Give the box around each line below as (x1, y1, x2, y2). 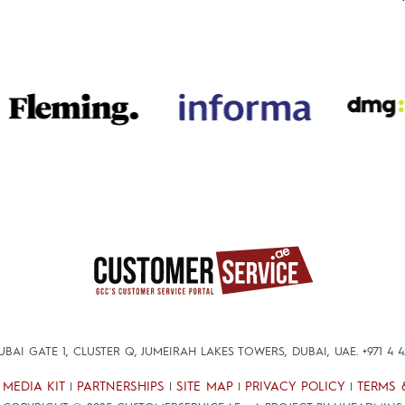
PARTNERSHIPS (76, 380, 165, 393)
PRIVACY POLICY (244, 380, 345, 393)
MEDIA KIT (2, 380, 65, 393)
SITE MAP (175, 380, 233, 393)
